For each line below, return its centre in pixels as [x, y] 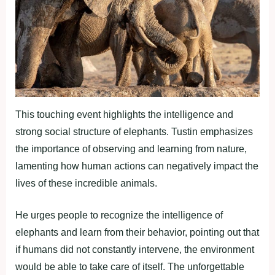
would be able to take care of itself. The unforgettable [130, 267]
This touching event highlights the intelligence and [124, 115]
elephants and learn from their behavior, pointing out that [137, 233]
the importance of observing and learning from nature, [131, 149]
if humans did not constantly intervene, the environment [135, 250]
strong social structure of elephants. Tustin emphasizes [134, 132]
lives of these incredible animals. [86, 184]
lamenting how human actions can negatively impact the [137, 166]
